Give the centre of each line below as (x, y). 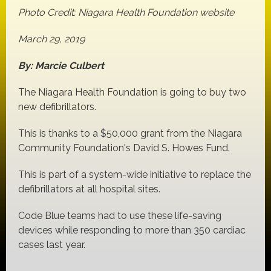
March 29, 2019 (51, 39)
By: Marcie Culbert (61, 66)
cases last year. (52, 245)
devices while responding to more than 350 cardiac (132, 230)
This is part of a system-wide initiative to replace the (135, 175)
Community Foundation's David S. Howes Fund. (124, 148)
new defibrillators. (57, 107)
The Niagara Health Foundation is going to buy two (132, 93)
